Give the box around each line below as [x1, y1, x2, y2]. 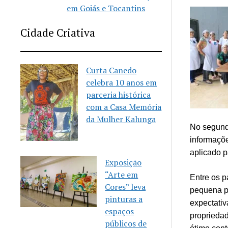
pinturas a [105, 193, 143, 205]
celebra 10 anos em [86, 77, 157, 88]
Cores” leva [105, 181, 146, 192]
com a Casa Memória [86, 101, 162, 112]
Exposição [105, 156, 142, 168]
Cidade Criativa [20, 25, 96, 40]
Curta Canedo [86, 65, 137, 76]
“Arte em [105, 168, 138, 180]
